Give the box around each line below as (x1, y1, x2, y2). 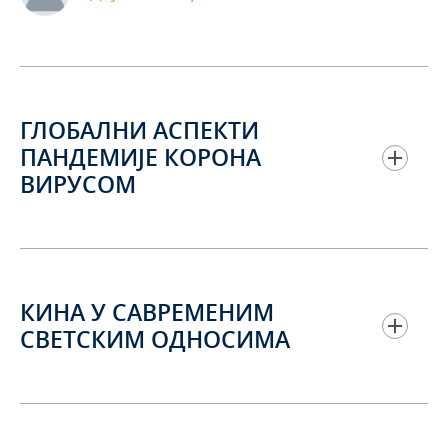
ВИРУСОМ (20, 169, 136, 201)
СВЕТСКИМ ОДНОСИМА (20, 324, 290, 356)
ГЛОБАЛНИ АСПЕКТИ (20, 115, 259, 147)
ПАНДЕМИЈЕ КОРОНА (20, 142, 261, 174)
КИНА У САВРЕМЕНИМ (20, 297, 274, 329)
